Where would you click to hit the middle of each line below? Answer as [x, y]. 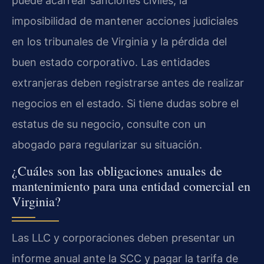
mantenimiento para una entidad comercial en [131, 186]
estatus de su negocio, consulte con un [109, 124]
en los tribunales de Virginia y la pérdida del [119, 41]
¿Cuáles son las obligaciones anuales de [117, 171]
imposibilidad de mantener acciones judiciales [125, 21]
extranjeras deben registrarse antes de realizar [128, 82]
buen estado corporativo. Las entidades [111, 62]
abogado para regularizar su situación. [107, 144]
